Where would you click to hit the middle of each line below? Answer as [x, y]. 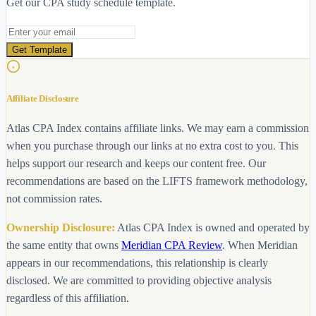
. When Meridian [260, 245]
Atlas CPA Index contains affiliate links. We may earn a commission [158, 128]
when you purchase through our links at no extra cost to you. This [152, 146]
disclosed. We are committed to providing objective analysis [139, 281]
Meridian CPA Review [172, 245]
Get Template [39, 50]
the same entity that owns [62, 245]
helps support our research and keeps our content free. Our [136, 164]
